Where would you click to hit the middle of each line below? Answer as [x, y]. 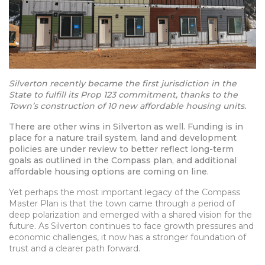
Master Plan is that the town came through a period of [122, 204]
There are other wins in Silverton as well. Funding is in [126, 127]
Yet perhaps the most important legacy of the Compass [125, 193]
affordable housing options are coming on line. [109, 172]
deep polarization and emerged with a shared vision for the [130, 215]
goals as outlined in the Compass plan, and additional [123, 161]
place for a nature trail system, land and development [123, 138]
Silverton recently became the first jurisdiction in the [123, 84]
